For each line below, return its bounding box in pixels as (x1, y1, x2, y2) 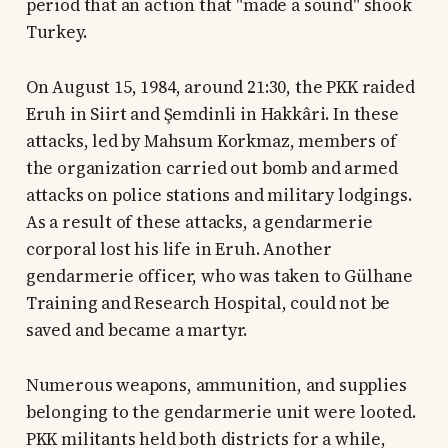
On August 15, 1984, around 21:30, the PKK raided (25, 75, 415, 100)
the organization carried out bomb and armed (25, 156, 398, 181)
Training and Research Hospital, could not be (25, 291, 391, 316)
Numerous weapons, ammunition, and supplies (25, 373, 407, 398)
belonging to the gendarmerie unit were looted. (25, 400, 416, 425)
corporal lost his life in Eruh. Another (25, 237, 333, 262)
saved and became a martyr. (25, 318, 248, 343)
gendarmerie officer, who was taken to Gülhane (25, 264, 414, 289)
